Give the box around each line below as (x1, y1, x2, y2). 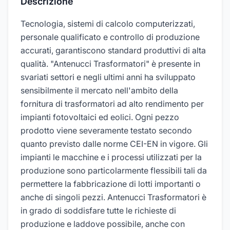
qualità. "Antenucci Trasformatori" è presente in (21, 59, 200, 69)
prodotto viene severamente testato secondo (21, 125, 192, 136)
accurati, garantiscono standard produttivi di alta (21, 45, 206, 55)
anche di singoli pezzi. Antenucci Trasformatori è (21, 192, 206, 202)
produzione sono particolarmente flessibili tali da (21, 165, 207, 176)
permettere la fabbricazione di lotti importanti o (21, 179, 201, 189)
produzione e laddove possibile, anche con (21, 219, 185, 229)
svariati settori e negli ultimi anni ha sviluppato (21, 72, 196, 82)
